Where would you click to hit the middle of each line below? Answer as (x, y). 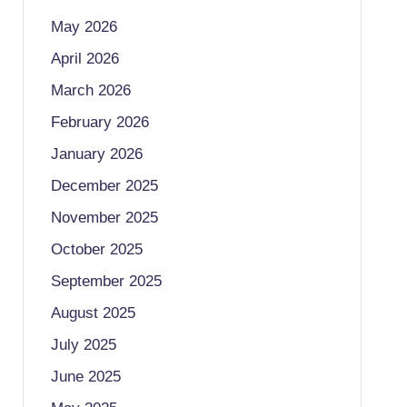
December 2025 (104, 186)
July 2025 (83, 345)
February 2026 (99, 122)
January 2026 (96, 154)
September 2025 (106, 281)
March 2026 (90, 90)
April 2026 (84, 59)
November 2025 (104, 218)
